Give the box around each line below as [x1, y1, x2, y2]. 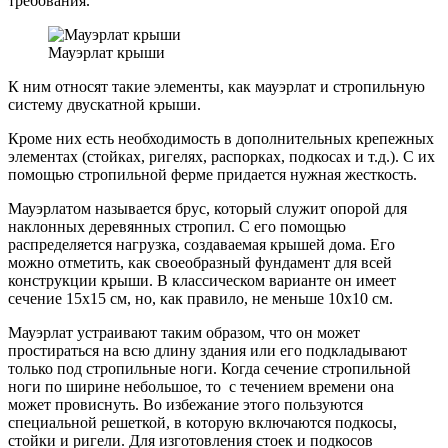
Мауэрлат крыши [48, 44, 165, 62]
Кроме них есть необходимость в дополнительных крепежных [8, 130, 434, 148]
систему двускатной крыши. [8, 96, 201, 114]
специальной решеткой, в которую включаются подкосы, [8, 414, 397, 432]
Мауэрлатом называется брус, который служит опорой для [8, 200, 407, 218]
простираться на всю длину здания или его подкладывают [8, 342, 407, 360]
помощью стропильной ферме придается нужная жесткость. [8, 166, 417, 184]
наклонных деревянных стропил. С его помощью [8, 218, 346, 236]
